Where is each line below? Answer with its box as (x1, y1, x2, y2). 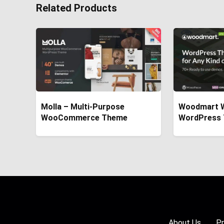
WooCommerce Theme (41, 113, 128, 122)
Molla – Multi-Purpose (41, 102, 125, 111)
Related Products (36, 2, 117, 14)
